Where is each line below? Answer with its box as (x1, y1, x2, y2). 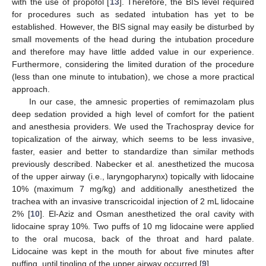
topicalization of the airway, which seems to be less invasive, (12, 134, 254, 144)
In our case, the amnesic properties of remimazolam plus (28, 96, 254, 106)
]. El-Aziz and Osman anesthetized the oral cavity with (39, 208, 255, 218)
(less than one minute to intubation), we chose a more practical (12, 71, 254, 81)
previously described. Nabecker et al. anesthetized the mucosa (12, 159, 254, 169)
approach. (12, 84, 50, 94)
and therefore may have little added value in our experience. (12, 46, 254, 56)
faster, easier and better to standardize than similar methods (12, 146, 254, 156)
